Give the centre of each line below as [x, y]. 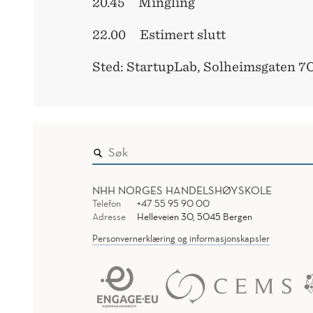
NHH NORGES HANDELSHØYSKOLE [182, 190]
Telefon [107, 204]
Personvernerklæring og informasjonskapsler [181, 239]
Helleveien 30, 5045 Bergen [194, 217]
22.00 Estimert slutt [159, 35]
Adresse [109, 217]
